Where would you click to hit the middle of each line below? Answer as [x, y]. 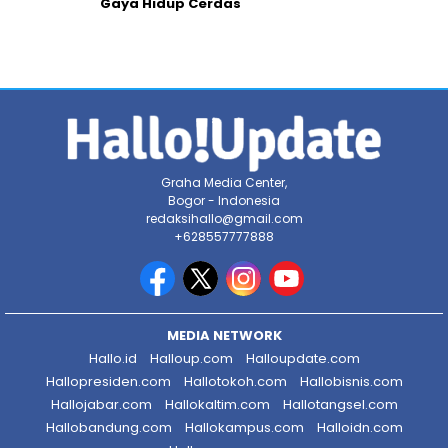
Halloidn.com [359, 427]
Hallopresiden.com [108, 381]
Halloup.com [191, 358]
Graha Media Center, [224, 182]
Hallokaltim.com [217, 404]
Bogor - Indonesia [224, 200]
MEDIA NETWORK [224, 335]
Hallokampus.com [244, 427]
